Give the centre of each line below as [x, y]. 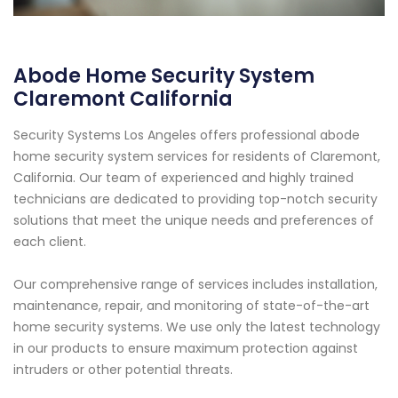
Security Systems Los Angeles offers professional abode [187, 135]
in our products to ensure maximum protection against [186, 348]
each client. [50, 241]
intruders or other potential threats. [123, 369]
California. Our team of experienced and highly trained [183, 177]
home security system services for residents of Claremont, [197, 156]
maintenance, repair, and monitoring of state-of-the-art [191, 305]
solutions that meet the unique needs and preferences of [194, 220]
